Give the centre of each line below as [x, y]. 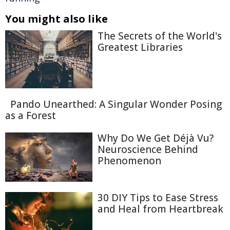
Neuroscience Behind [148, 150]
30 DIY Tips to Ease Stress [158, 197]
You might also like [56, 19]
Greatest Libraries [140, 47]
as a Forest [31, 116]
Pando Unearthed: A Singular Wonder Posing [116, 104]
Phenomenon [129, 161]
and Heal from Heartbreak [160, 209]
